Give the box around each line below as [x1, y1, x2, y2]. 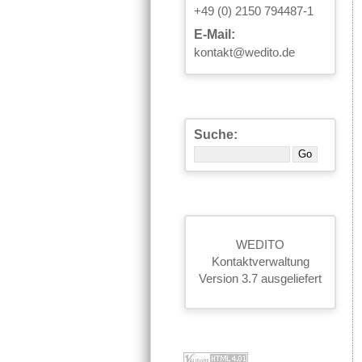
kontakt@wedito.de [194, 46, 295, 59]
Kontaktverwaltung [211, 255, 309, 268]
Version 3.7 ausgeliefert [199, 272, 322, 285]
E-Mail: [194, 27, 235, 41]
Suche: [194, 128, 238, 141]
